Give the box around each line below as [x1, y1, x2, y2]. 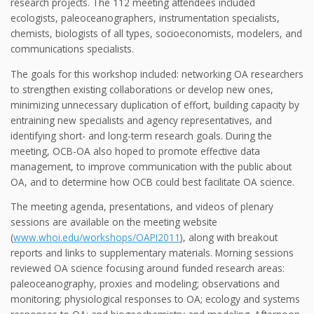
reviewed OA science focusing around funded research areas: [11, 261, 285, 275]
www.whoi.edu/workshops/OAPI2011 [13, 231, 180, 245]
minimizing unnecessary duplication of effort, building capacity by [11, 97, 299, 111]
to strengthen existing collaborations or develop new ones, [11, 82, 273, 96]
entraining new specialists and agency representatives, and [11, 113, 272, 127]
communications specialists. [11, 42, 134, 56]
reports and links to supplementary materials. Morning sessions [11, 246, 294, 260]
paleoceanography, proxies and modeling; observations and [11, 277, 280, 291]
